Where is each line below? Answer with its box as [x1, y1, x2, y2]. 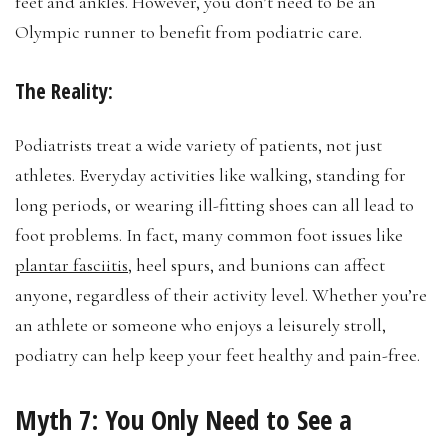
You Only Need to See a [105, 400, 352, 438]
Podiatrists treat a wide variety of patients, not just [15, 133, 382, 156]
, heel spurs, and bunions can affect [128, 253, 385, 276]
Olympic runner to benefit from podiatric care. [15, 20, 362, 43]
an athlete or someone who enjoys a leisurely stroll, [15, 313, 386, 336]
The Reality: [15, 76, 113, 105]
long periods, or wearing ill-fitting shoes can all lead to [15, 193, 414, 216]
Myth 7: [15, 400, 98, 438]
